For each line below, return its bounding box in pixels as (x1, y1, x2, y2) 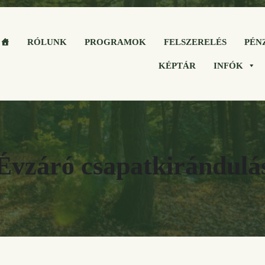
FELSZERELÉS (164, 37, 227, 47)
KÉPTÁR (158, 60, 196, 70)
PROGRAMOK (85, 37, 147, 47)
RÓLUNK (27, 37, 67, 47)
